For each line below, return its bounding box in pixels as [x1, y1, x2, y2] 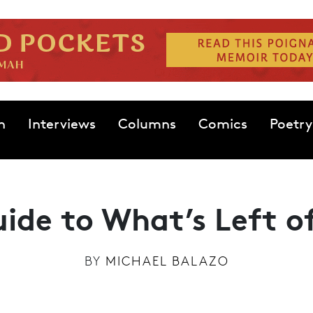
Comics [198, 115, 247, 132]
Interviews [27, 115, 96, 132]
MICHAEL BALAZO [105, 253, 229, 268]
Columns [117, 115, 176, 132]
